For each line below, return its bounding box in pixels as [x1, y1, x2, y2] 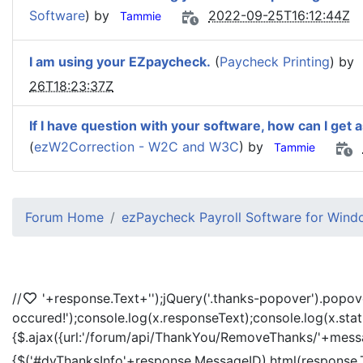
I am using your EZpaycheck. [29, 53, 211, 70]
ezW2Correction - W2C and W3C [34, 139, 239, 156]
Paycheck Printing [220, 53, 330, 70]
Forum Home [25, 209, 104, 225]
